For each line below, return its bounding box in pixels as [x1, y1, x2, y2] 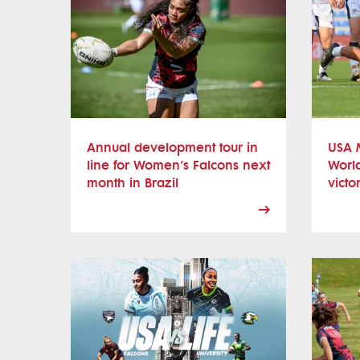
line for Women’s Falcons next [87, 157, 270, 173]
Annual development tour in [87, 139, 258, 155]
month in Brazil [87, 174, 178, 190]
